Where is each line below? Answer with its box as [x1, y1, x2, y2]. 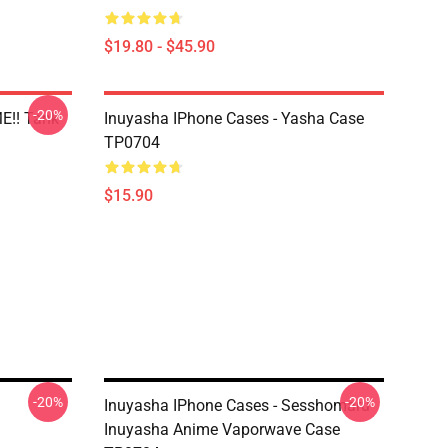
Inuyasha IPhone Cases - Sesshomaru [104, 396, 370, 415]
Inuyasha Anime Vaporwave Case [104, 420, 340, 439]
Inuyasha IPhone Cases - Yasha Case [104, 109, 364, 128]
